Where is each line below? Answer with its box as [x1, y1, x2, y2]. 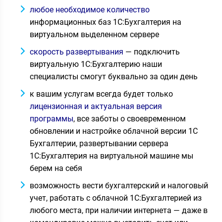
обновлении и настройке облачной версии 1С [30, 126, 198, 136]
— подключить [123, 47, 180, 56]
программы [30, 114, 73, 123]
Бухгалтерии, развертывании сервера [30, 139, 168, 148]
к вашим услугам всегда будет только [30, 89, 173, 99]
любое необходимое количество [30, 5, 150, 14]
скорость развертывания [30, 47, 123, 56]
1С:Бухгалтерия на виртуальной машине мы [30, 151, 193, 161]
